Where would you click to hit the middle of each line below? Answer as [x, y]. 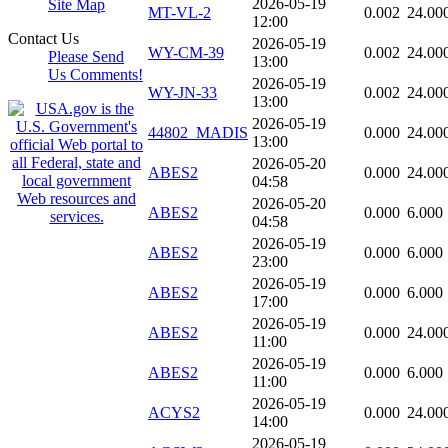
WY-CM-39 [186, 53]
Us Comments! [95, 74]
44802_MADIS [198, 133]
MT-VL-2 [179, 13]
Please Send [86, 56]
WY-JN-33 [182, 93]
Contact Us [43, 38]
